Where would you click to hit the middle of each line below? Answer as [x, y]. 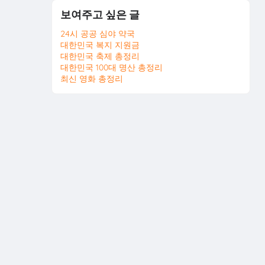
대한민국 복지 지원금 [100, 45]
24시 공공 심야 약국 [98, 34]
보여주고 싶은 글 [100, 14]
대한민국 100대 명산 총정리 [112, 68]
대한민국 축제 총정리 [100, 56]
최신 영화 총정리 [92, 79]
